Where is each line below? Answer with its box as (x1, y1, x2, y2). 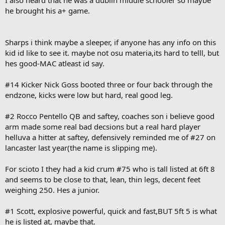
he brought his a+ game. (5, 6, 90, 16)
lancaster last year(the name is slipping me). (5, 143, 157, 153)
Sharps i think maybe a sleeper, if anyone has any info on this (5, 37, 216, 48)
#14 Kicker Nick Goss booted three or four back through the (5, 79, 212, 90)
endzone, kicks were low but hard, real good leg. (5, 90, 173, 100)
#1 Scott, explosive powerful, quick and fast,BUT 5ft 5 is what (5, 206, 217, 216)
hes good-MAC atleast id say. (5, 58, 104, 69)
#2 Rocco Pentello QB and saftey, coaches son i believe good (5, 111, 214, 122)
